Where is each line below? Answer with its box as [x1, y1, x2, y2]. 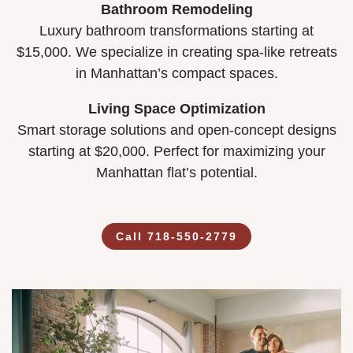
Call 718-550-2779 [116, 230, 237, 243]
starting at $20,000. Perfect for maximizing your [28, 143, 325, 160]
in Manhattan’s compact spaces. [75, 65, 278, 82]
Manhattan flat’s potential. [95, 165, 258, 181]
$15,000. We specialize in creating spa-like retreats [16, 44, 337, 61]
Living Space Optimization [87, 101, 266, 117]
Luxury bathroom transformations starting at [39, 23, 314, 39]
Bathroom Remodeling [100, 2, 253, 18]
